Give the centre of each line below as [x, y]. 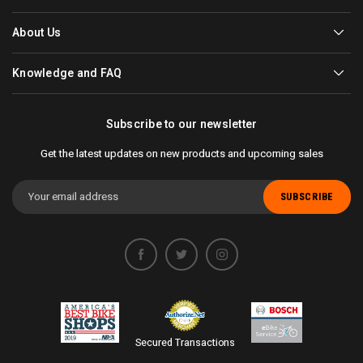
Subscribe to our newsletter [181, 124]
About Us [36, 32]
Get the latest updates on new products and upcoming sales [181, 153]
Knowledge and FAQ [67, 73]
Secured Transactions [185, 342]
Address [35, 205]
